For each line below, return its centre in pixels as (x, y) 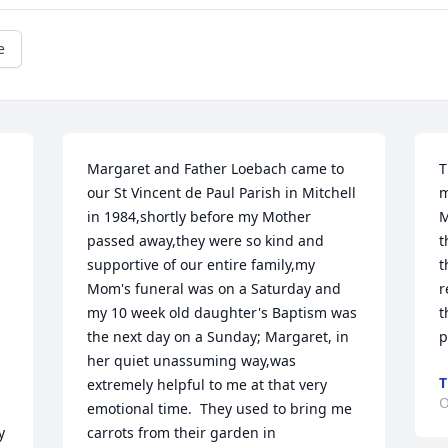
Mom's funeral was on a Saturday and (214, 288)
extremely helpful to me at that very (207, 384)
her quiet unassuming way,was (192, 360)
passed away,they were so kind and (206, 240)
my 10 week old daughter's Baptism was (222, 312)
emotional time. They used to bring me (220, 408)
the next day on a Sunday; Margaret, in (218, 336)
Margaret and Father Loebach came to (216, 168)
